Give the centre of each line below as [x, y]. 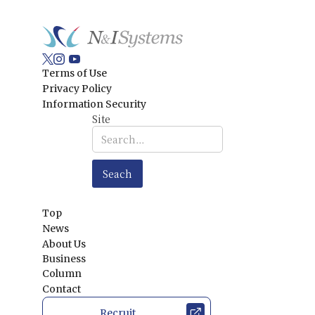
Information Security [94, 104]
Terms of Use [75, 73]
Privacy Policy [77, 89]
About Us [64, 244]
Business [64, 259]
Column [62, 274]
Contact [62, 289]
